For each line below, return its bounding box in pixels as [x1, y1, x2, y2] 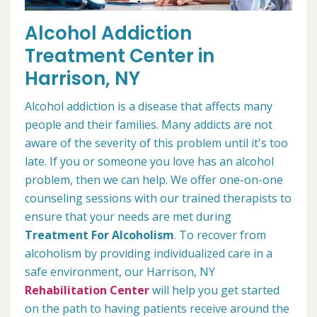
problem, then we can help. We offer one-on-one [25, 171, 283, 188]
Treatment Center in [25, 42, 214, 69]
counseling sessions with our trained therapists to [25, 190, 292, 206]
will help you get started [149, 282, 279, 298]
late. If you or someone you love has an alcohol [25, 153, 274, 169]
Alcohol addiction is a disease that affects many [25, 98, 272, 114]
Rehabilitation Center [25, 282, 149, 298]
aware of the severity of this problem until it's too [25, 134, 288, 151]
